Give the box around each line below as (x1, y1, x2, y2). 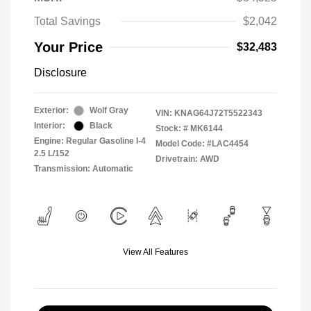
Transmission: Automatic (34, 164, 133, 174)
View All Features (123, 247, 188, 258)
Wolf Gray (90, 106, 128, 116)
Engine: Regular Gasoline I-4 (34, 136, 146, 146)
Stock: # (155, 124, 188, 134)
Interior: (34, 121, 65, 131)
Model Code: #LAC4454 (155, 139, 249, 149)
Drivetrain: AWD (155, 154, 219, 165)
